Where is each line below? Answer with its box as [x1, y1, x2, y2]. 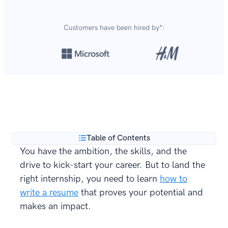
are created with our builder [113, 84, 210, 94]
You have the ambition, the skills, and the [20, 146, 187, 157]
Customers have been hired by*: [64, 23, 164, 32]
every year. [22, 97, 61, 106]
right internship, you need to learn [20, 174, 160, 184]
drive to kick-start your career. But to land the [20, 160, 205, 170]
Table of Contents [86, 133, 150, 143]
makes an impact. [20, 201, 91, 212]
